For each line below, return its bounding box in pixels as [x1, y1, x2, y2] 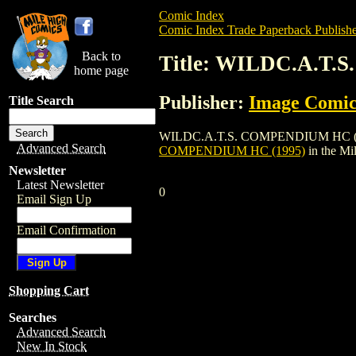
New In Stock [17, 339, 87, 353]
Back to [82, 49, 121, 63]
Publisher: [159, 91, 249, 113]
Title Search [9, 94, 74, 107]
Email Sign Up [17, 192, 91, 206]
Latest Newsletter [17, 178, 104, 192]
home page [74, 64, 129, 77]
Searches [9, 311, 56, 324]
